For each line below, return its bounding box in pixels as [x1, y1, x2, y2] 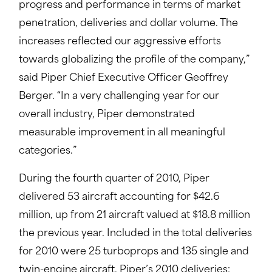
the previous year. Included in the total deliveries [18, 229, 252, 239]
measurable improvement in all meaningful [18, 128, 225, 138]
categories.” [18, 146, 76, 156]
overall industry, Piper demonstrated [18, 110, 195, 120]
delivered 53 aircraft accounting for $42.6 [18, 192, 220, 202]
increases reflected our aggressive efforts [18, 37, 221, 47]
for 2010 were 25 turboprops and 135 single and [18, 247, 249, 257]
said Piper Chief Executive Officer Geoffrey [18, 73, 228, 83]
